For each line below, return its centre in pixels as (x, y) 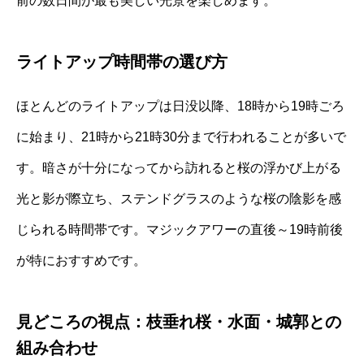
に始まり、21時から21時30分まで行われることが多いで (181, 137)
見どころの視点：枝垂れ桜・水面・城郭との (179, 322)
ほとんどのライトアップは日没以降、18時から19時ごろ (180, 106)
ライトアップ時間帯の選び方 (122, 62)
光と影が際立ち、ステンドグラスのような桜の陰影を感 (179, 199)
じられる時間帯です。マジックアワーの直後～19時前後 (180, 230)
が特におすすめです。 (81, 261)
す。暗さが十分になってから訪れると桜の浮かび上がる (179, 168)
